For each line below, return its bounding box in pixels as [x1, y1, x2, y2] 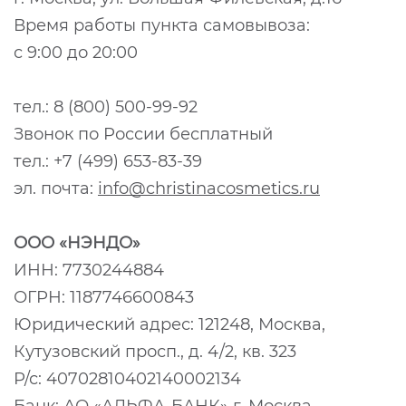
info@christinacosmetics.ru [98, 178, 320, 198]
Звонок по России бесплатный [14, 123, 273, 144]
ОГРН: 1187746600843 [14, 286, 194, 307]
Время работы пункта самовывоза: [14, 14, 310, 35]
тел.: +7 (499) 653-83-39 [14, 150, 202, 171]
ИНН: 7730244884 [14, 259, 164, 280]
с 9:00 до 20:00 [14, 42, 138, 63]
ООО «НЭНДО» [14, 232, 140, 253]
